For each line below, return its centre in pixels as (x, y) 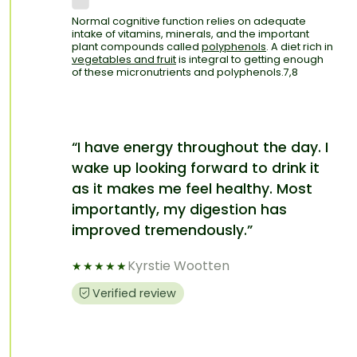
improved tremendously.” (162, 231)
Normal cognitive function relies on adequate (189, 22)
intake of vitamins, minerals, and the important (190, 34)
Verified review (134, 293)
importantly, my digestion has (179, 210)
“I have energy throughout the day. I (200, 148)
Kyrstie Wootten (178, 266)
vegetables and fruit (124, 60)
